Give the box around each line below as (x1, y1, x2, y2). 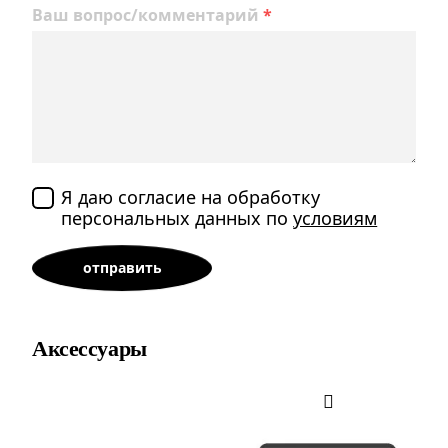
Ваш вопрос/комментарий (32, 3, 259, 26)
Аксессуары (32, 336, 147, 361)
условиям (293, 205, 378, 230)
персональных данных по (61, 205, 294, 230)
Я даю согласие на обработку (61, 184, 321, 209)
